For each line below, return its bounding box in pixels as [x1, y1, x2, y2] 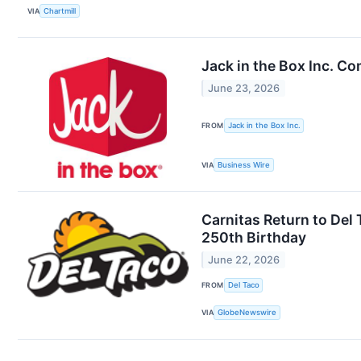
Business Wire [218, 160, 271, 170]
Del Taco [227, 280, 259, 290]
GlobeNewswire [218, 308, 277, 317]
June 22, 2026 [208, 253, 280, 266]
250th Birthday [201, 229, 306, 247]
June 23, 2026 [208, 81, 280, 94]
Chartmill [44, 6, 77, 16]
